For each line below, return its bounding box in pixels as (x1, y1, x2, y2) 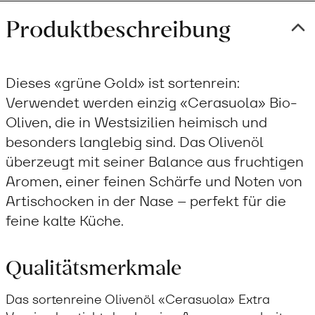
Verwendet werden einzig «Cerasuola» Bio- (6, 93, 297, 112)
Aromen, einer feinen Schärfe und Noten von (6, 172, 302, 191)
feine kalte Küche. (6, 211, 124, 230)
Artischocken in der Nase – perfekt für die (6, 191, 286, 210)
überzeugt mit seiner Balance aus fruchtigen (6, 152, 304, 171)
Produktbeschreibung (6, 11, 231, 43)
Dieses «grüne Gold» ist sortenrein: (6, 73, 240, 92)
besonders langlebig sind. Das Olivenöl (6, 132, 264, 151)
